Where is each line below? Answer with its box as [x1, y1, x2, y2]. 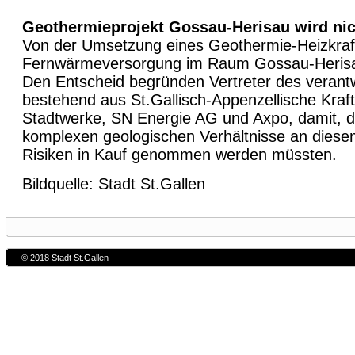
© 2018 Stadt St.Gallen [21, 253, 109, 263]
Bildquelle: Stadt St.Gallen [22, 175, 205, 193]
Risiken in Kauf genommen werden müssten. [22, 146, 337, 163]
